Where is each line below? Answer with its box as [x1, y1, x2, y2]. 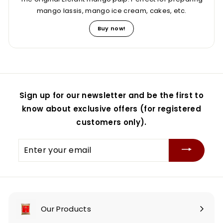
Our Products [41, 204, 91, 215]
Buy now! [97, 24, 126, 33]
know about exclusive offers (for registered [22, 104, 201, 114]
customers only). [76, 117, 147, 128]
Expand [18, 210, 46, 221]
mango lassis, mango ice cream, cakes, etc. [36, 6, 187, 16]
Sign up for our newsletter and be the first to [19, 90, 204, 101]
